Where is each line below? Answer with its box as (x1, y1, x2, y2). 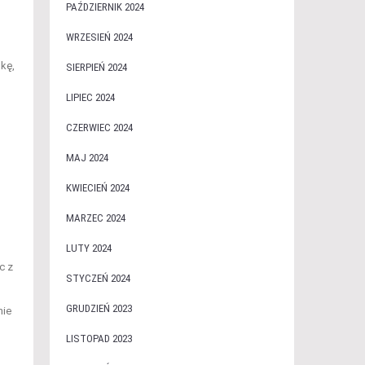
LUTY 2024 (65, 242, 112, 254)
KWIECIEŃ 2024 (65, 182, 130, 194)
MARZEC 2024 (65, 212, 125, 224)
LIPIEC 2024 (65, 91, 115, 103)
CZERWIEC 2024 (65, 121, 133, 134)
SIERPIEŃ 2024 (65, 61, 127, 73)
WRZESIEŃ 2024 (65, 31, 133, 43)
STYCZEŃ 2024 (65, 272, 130, 284)
